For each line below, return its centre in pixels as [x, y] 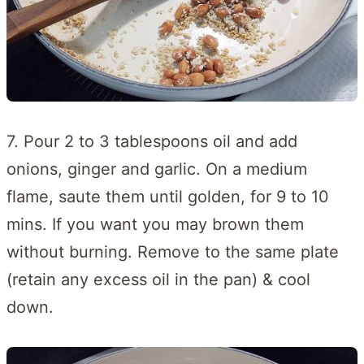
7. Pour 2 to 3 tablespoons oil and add [152, 142]
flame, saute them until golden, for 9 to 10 [168, 197]
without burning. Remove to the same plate [173, 252]
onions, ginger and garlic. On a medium [157, 169]
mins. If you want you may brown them [155, 225]
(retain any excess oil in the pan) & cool [158, 280]
